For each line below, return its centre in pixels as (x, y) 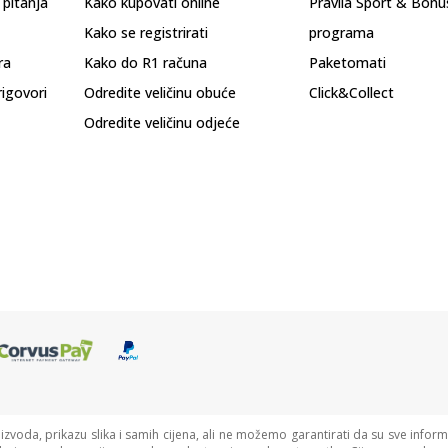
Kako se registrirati (146, 32)
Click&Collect (351, 92)
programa (341, 32)
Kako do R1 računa (145, 62)
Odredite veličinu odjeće (162, 122)
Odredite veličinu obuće (160, 92)
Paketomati (347, 62)
